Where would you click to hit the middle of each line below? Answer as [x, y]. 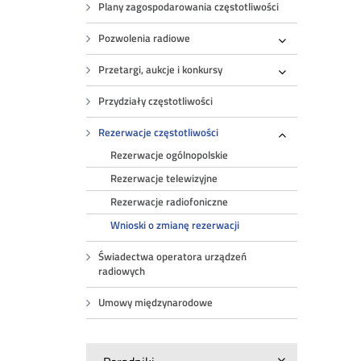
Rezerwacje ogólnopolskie [170, 155]
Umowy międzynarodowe [156, 303]
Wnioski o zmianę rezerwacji [175, 225]
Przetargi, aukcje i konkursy [161, 70]
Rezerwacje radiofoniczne [170, 202]
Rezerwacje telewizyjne [164, 178]
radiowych [122, 271]
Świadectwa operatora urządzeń [173, 257]
